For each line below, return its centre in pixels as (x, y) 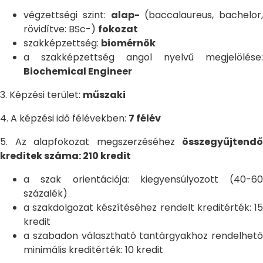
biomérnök (128, 43)
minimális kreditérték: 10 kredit (93, 250)
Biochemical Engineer (78, 71)
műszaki (104, 95)
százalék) (45, 193)
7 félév (145, 118)
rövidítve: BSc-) (61, 29)
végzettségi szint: (67, 15)
